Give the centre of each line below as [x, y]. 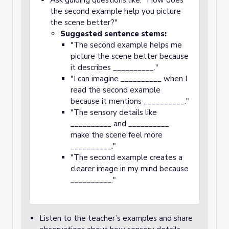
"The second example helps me [126, 45]
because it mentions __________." [130, 101]
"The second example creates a [127, 157]
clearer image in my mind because [130, 169]
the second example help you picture [116, 11]
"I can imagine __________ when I [129, 79]
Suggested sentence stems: [113, 34]
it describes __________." [114, 67]
